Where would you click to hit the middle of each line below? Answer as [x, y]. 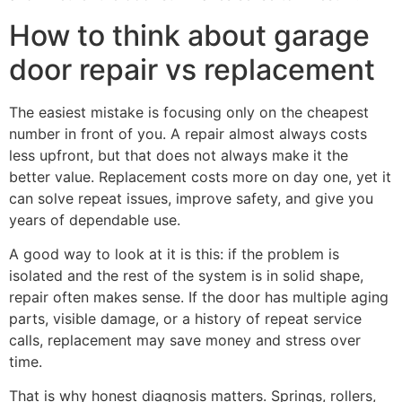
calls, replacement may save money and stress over [185, 340]
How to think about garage [189, 35]
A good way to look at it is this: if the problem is [174, 253]
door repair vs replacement [192, 69]
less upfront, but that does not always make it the [179, 155]
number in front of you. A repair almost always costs [188, 133]
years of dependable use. [95, 219]
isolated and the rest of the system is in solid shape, [186, 275]
